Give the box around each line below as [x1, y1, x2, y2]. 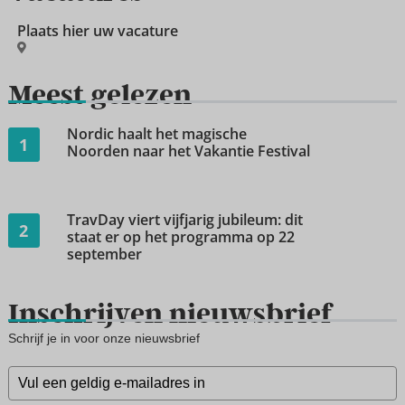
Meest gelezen [7, 78, 192, 110]
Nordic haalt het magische [66, 123, 247, 144]
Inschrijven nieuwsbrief [7, 297, 334, 329]
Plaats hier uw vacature [16, 20, 178, 41]
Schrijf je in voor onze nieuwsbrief [7, 330, 200, 345]
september [66, 243, 142, 264]
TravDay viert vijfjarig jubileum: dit [66, 209, 303, 230]
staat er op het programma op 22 [66, 226, 295, 247]
